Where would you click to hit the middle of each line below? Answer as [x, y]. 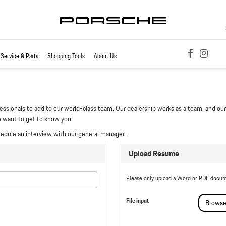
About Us [105, 56]
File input [137, 201]
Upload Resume [154, 154]
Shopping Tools [66, 56]
